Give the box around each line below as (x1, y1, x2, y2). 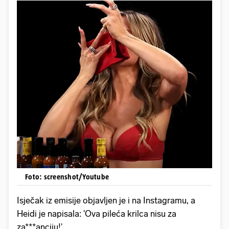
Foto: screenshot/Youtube (25, 172, 109, 181)
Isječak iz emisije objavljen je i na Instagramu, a (17, 195, 195, 205)
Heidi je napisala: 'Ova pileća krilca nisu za (17, 208, 176, 219)
